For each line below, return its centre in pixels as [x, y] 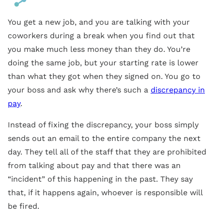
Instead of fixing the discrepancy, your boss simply [103, 124]
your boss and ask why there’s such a [79, 90]
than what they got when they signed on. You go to [104, 76]
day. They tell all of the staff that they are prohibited [107, 152]
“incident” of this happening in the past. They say [100, 179]
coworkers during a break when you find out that [101, 35]
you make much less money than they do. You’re [99, 49]
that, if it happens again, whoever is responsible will [105, 192]
